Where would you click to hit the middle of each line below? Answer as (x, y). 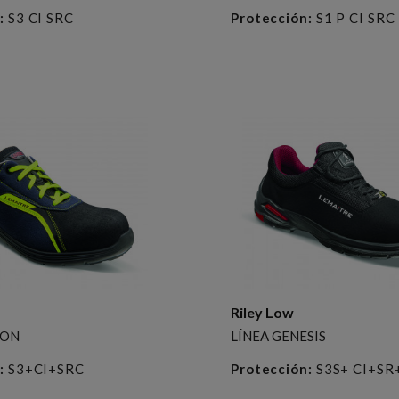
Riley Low (262, 312)
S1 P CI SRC (354, 17)
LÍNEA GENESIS (278, 335)
